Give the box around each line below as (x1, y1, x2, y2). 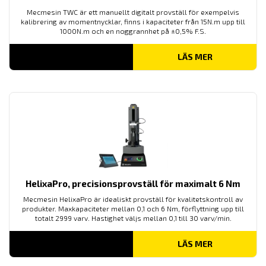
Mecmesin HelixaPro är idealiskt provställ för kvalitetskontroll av (23, 194, 243, 203)
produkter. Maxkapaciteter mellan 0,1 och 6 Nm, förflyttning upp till (22, 204, 244, 213)
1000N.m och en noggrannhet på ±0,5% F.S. (60, 27, 206, 35)
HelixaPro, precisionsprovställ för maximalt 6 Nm (26, 178, 240, 189)
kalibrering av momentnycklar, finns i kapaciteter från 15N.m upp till (21, 17, 245, 26)
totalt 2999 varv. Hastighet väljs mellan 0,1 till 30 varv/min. (34, 213, 232, 222)
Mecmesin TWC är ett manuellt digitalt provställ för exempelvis (27, 8, 239, 16)
